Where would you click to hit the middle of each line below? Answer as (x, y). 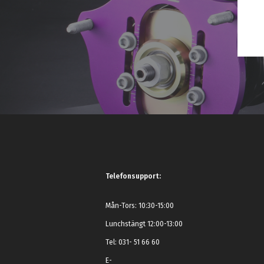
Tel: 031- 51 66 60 (133, 242)
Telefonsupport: (133, 176)
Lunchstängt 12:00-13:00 (144, 224)
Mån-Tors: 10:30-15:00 (140, 206)
